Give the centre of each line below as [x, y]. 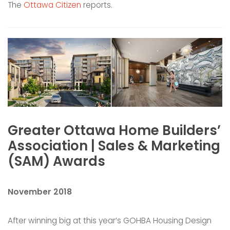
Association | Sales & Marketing [114, 146]
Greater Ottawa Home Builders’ [114, 131]
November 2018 [40, 191]
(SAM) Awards [56, 161]
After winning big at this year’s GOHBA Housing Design [110, 220]
